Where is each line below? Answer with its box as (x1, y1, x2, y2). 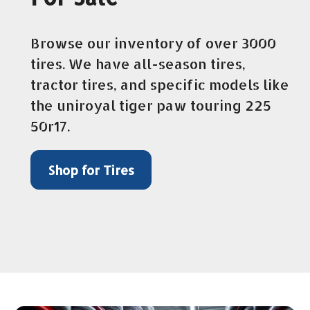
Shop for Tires (48, 161, 134, 178)
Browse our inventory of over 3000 (30, 33, 276, 52)
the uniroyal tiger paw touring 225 (30, 95, 271, 114)
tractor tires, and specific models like (30, 75, 289, 93)
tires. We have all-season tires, (30, 54, 246, 73)
